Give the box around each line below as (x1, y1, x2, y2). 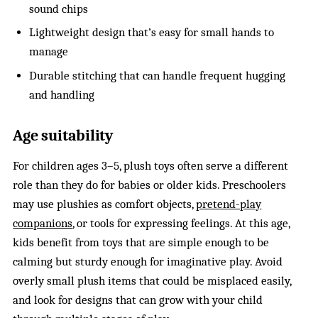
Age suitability (13, 126, 114, 145)
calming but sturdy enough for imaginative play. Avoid (13, 254, 283, 268)
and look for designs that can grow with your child (13, 292, 263, 307)
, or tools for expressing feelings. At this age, (72, 216, 290, 230)
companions (13, 216, 73, 230)
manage (28, 45, 68, 59)
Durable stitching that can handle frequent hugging (28, 68, 285, 82)
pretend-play (196, 197, 262, 211)
